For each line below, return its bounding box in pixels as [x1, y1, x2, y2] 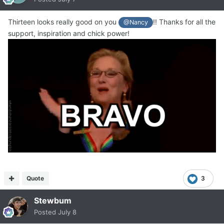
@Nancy [123, 18, 148, 26]
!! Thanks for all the [153, 17, 216, 26]
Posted [34, 208, 58, 216]
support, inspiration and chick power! [8, 29, 129, 38]
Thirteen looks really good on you [8, 17, 118, 26]
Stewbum [34, 195, 71, 206]
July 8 [58, 208, 76, 216]
